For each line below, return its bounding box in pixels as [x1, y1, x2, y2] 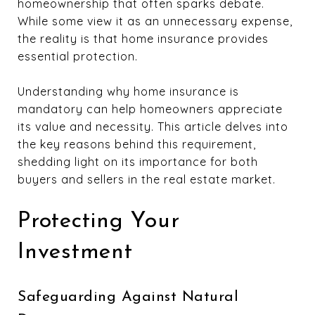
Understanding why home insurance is [18, 84, 239, 98]
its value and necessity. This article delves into [18, 120, 288, 134]
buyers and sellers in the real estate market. [18, 172, 276, 186]
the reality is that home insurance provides [18, 32, 269, 46]
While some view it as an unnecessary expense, [18, 14, 292, 28]
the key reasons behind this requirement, [18, 137, 256, 151]
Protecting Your [18, 210, 180, 233]
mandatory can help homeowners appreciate [18, 102, 283, 116]
